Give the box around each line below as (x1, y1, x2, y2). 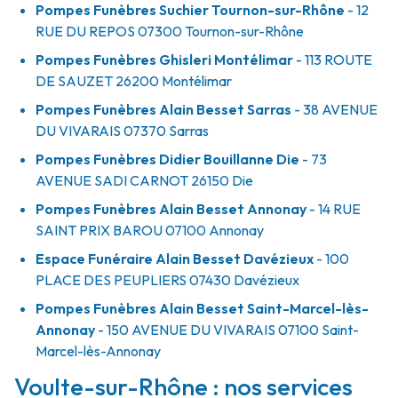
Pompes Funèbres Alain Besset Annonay (36, 200, 306, 218)
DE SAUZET (36, 72, 113, 90)
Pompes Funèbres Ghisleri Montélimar (36, 51, 293, 68)
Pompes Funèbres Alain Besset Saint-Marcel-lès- (36, 299, 369, 317)
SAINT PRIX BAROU (36, 221, 163, 239)
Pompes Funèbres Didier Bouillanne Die (36, 150, 299, 168)
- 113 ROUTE (293, 51, 372, 68)
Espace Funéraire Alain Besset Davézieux (36, 250, 314, 267)
